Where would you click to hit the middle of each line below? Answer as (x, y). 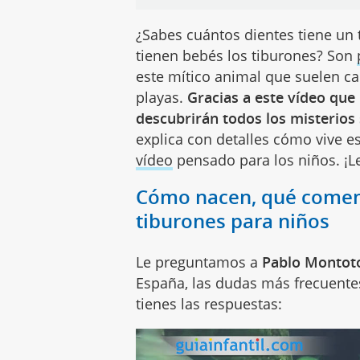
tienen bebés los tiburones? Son (247, 55)
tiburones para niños (233, 220)
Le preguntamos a (199, 262)
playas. (162, 97)
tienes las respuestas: (209, 303)
